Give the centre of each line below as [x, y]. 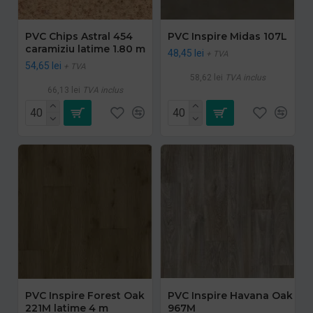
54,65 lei [43, 65]
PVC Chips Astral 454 [79, 36]
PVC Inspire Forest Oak [85, 295]
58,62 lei [206, 77]
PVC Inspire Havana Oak [230, 295]
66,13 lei [64, 90]
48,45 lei [185, 53]
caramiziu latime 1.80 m [85, 49]
